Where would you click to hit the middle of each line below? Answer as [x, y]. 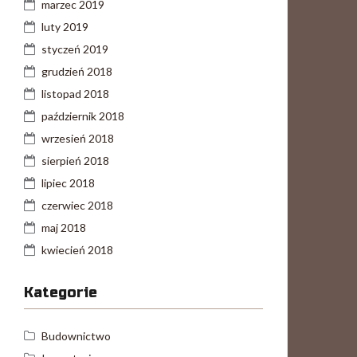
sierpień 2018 [75, 161]
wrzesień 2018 [78, 138]
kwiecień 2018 [77, 250]
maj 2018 [64, 228]
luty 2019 [65, 27]
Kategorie [61, 292]
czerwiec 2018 [77, 205]
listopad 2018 [75, 94]
